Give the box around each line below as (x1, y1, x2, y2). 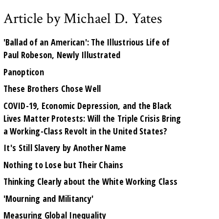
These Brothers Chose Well (3, 83, 101, 95)
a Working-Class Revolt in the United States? (3, 125, 168, 137)
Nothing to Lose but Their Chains (3, 158, 123, 171)
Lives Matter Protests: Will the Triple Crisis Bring (3, 112, 181, 124)
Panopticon (3, 66, 44, 78)
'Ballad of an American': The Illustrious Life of (3, 36, 170, 48)
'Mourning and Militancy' (3, 192, 94, 204)
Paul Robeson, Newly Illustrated (3, 49, 121, 61)
